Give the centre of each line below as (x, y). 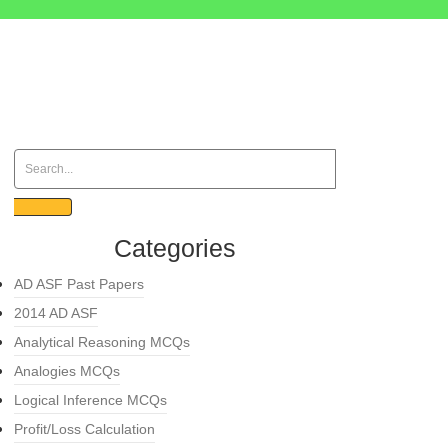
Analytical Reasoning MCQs (102, 342)
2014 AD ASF (56, 313)
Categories (175, 248)
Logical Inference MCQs (90, 400)
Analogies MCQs (67, 371)
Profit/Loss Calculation (84, 429)
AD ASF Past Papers (79, 284)
